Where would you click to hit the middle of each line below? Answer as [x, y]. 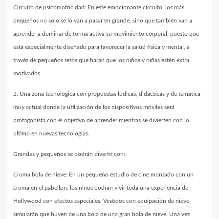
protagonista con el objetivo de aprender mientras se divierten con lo [101, 120]
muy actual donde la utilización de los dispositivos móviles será [94, 107]
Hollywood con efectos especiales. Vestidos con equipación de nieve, [102, 201]
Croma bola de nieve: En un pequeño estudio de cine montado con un [103, 174]
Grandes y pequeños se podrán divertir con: [70, 154]
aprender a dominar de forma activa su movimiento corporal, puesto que [106, 33]
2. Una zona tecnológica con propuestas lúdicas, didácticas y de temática [107, 94]
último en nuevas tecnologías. [52, 133]
